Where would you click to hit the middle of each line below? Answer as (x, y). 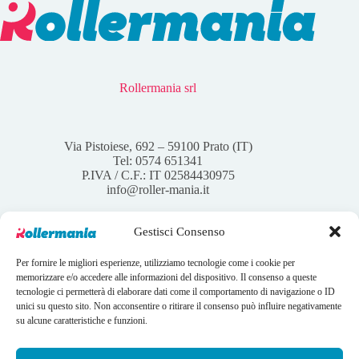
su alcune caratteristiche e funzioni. (82, 321)
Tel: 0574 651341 (158, 160)
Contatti (174, 344)
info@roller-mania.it (158, 189)
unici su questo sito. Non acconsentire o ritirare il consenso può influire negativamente (179, 306)
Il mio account (174, 301)
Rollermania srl (158, 87)
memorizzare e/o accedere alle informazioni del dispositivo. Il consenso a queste (166, 277)
